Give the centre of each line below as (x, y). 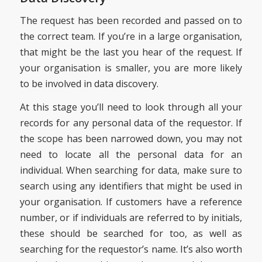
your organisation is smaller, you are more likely (131, 68)
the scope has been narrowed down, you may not (131, 139)
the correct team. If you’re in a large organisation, (131, 36)
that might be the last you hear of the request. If (131, 52)
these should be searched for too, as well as (131, 234)
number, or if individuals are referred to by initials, (131, 218)
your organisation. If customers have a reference (131, 202)
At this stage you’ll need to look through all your (131, 107)
